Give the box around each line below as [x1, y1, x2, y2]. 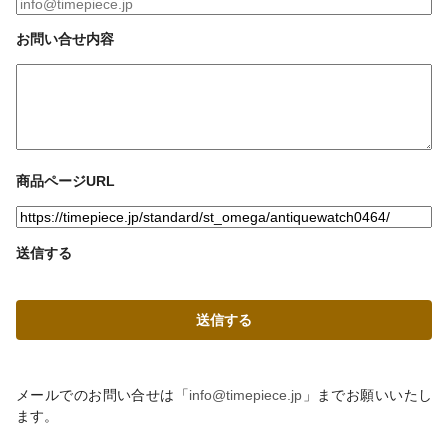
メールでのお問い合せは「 [16, 387, 190, 404]
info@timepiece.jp [189, 387, 303, 404]
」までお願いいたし [302, 387, 433, 404]
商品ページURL [16, 172, 115, 189]
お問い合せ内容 [16, 31, 114, 47]
